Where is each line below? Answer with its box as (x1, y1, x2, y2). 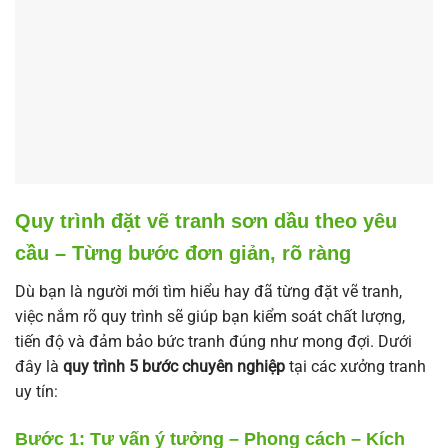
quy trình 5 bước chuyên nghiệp (63, 356, 285, 376)
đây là (15, 356, 63, 376)
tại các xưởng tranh (285, 356, 426, 376)
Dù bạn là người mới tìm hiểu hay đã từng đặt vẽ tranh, (15, 281, 402, 301)
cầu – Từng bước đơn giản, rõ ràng (15, 241, 351, 264)
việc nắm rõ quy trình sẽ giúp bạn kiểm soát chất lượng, (15, 306, 405, 326)
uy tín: (15, 381, 58, 401)
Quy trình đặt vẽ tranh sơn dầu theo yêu (15, 209, 397, 232)
